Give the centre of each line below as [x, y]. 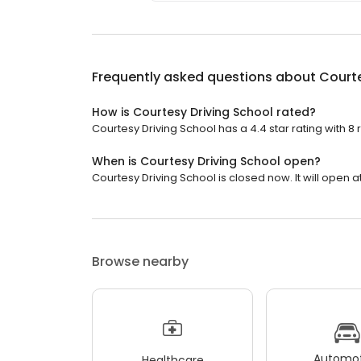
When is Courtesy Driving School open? [206, 162]
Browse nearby [140, 262]
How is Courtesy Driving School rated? [204, 112]
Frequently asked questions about [205, 77]
